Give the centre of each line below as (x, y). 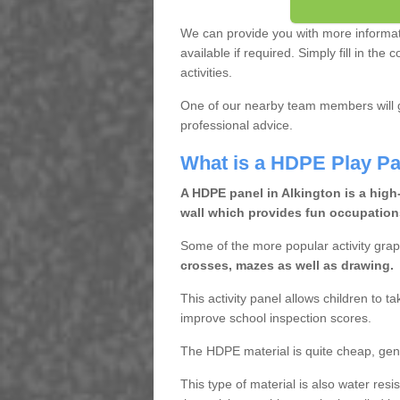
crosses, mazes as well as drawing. (287, 265)
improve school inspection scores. (275, 318)
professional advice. (236, 125)
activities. (206, 72)
